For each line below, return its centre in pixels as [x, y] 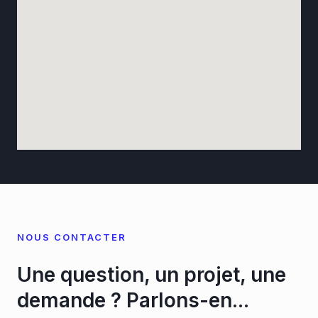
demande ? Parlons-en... [133, 300]
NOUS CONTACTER [72, 237]
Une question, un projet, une [152, 275]
